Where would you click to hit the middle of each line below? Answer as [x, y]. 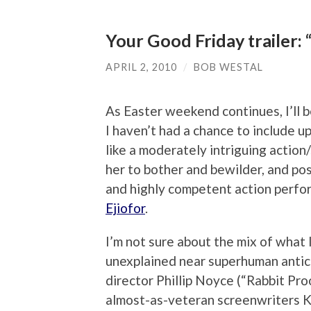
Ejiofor [125, 208]
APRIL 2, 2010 [141, 67]
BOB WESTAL [228, 67]
